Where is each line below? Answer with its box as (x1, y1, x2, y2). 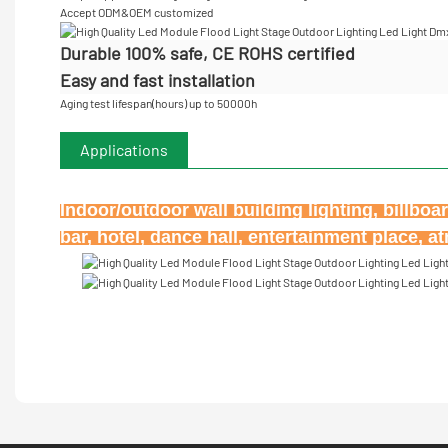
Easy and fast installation (60, 69, 259, 92)
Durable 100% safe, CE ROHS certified (60, 42, 359, 65)
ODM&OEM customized (98, 4, 214, 19)
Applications (80, 140, 168, 160)
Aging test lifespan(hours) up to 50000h (60, 96, 257, 111)
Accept (60, 4, 98, 19)
